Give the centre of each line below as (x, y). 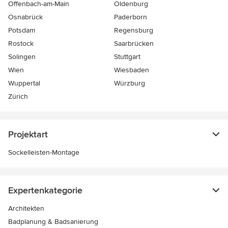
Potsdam (22, 31)
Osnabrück (25, 17)
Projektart (28, 135)
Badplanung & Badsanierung (53, 222)
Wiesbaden (132, 70)
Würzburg (130, 83)
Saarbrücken (134, 44)
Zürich (18, 97)
